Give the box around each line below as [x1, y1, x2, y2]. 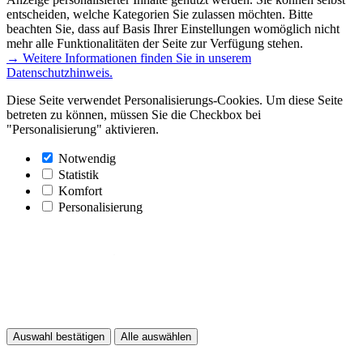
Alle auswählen [121, 330, 191, 343]
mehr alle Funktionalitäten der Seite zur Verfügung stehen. [6, 36, 303, 50]
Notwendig [58, 151, 116, 165]
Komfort [58, 183, 102, 198]
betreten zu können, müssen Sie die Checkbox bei [6, 107, 261, 122]
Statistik [58, 167, 99, 181]
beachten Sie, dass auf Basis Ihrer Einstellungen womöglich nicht [6, 21, 340, 36]
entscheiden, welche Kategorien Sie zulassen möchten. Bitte [6, 6, 313, 21]
